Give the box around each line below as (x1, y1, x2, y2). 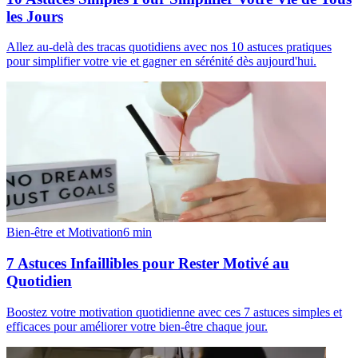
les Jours (6, 7, 63, 25)
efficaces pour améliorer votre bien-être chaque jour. (6, 319, 268, 333)
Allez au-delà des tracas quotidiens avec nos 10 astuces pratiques (6, 40, 332, 54)
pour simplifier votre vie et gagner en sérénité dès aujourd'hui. (6, 54, 316, 69)
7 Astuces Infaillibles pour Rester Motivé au (6, 254, 289, 272)
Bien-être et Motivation (6, 225, 123, 240)
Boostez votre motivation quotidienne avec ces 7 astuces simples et (6, 304, 342, 319)
